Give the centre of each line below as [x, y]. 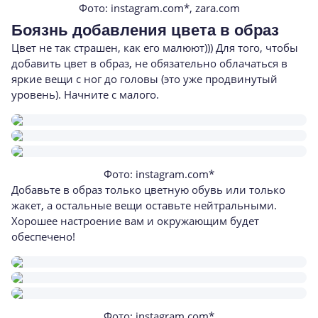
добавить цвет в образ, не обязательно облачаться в [149, 63]
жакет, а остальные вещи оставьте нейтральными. [144, 205]
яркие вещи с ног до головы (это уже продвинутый [144, 79]
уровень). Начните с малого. [85, 94]
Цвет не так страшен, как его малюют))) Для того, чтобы [155, 48]
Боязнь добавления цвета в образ [145, 30]
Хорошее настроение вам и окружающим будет [135, 221]
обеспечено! [43, 236]
